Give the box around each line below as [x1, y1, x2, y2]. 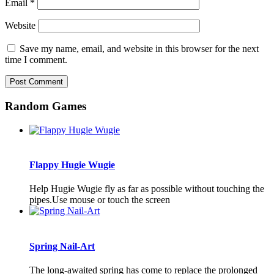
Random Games [5, 100, 86, 113]
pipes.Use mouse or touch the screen [29, 194, 170, 206]
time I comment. [5, 54, 67, 65]
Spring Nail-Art [29, 240, 95, 251]
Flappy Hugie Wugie [29, 160, 115, 171]
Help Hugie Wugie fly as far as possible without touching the [29, 183, 264, 194]
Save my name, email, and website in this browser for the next [20, 43, 259, 54]
